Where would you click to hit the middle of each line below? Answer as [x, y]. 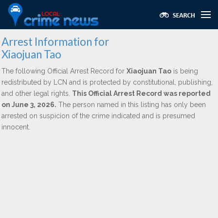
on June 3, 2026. [29, 105]
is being [185, 71]
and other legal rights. [37, 93]
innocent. [16, 127]
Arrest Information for [55, 42]
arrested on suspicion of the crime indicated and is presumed [98, 116]
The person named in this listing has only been [131, 105]
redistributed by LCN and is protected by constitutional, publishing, [107, 82]
